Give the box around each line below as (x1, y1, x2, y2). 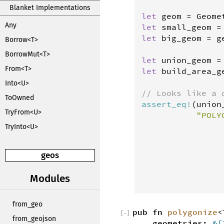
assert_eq (141, 98, 186, 109)
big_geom (161, 32, 201, 43)
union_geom (161, 54, 211, 65)
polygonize (167, 206, 217, 217)
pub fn (132, 206, 167, 217)
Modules (30, 172, 70, 185)
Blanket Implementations (9, 3, 90, 12)
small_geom (161, 21, 211, 32)
